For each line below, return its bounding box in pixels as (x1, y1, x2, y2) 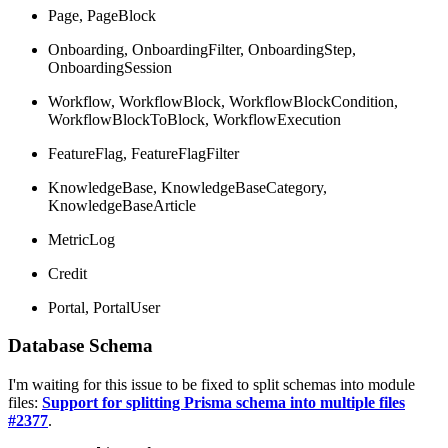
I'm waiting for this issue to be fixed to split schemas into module (8, 376, 415, 394)
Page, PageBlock (48, 6, 156, 24)
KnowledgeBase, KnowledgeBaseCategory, (48, 178, 327, 196)
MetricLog (48, 230, 115, 248)
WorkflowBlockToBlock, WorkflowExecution (48, 110, 341, 128)
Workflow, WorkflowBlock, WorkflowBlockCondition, (48, 92, 398, 110)
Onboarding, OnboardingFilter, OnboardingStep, (48, 40, 356, 58)
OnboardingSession (48, 58, 172, 76)
